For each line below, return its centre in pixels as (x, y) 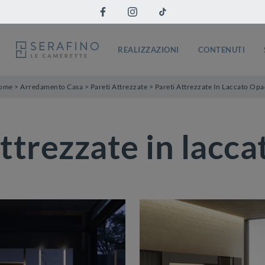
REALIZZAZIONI (148, 49)
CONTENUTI (221, 49)
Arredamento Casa (51, 87)
